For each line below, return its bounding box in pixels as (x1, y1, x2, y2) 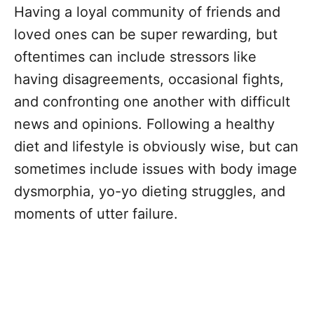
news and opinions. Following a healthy (14, 116, 275, 133)
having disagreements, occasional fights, (14, 71, 284, 88)
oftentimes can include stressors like (14, 48, 257, 66)
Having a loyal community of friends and (14, 4, 280, 21)
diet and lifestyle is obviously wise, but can (14, 138, 299, 156)
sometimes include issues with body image (14, 161, 297, 178)
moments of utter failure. (14, 205, 178, 223)
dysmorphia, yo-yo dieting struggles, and (14, 183, 285, 200)
